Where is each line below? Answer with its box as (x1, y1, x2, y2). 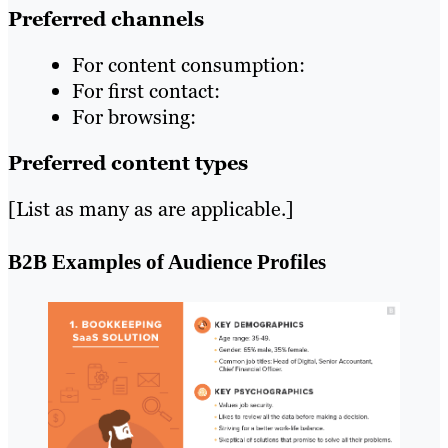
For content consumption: (72, 52, 305, 79)
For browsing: (72, 104, 196, 131)
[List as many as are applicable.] (8, 196, 294, 223)
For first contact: (72, 78, 220, 105)
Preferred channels (8, 6, 204, 33)
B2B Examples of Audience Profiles (8, 249, 326, 273)
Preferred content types (8, 150, 248, 177)
